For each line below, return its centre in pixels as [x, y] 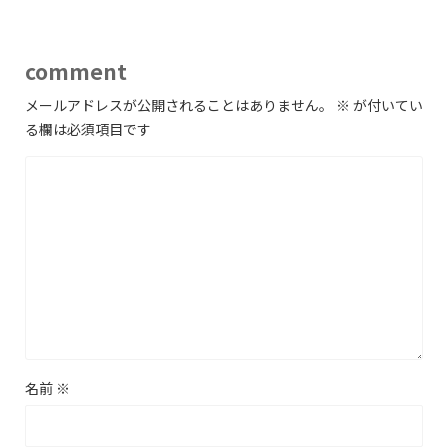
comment [76, 70]
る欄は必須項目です [88, 128]
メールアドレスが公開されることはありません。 [179, 104]
